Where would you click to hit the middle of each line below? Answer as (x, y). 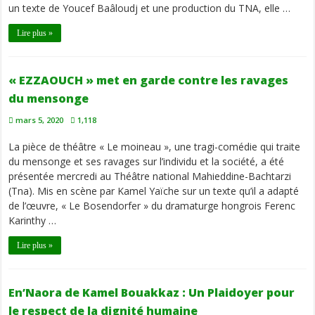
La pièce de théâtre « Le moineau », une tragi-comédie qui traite (155, 147)
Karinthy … (33, 221)
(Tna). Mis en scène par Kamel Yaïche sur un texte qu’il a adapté (154, 191)
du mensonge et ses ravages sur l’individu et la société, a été (147, 162)
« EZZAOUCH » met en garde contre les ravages (149, 81)
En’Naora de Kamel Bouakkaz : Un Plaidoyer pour (152, 293)
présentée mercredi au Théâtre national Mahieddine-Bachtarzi (150, 176)
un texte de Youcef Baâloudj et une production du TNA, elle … (150, 8)
